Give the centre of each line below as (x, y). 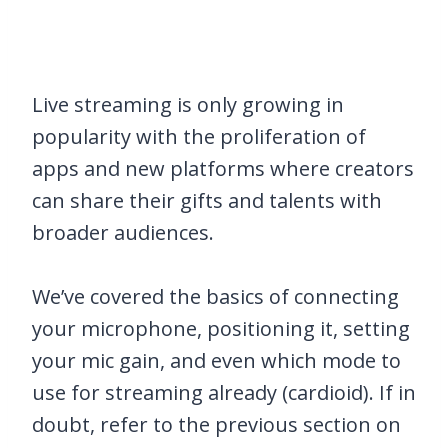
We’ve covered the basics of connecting (215, 297)
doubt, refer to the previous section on (216, 425)
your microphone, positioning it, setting (221, 329)
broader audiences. (123, 233)
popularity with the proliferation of (199, 137)
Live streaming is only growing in (188, 105)
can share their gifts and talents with (207, 201)
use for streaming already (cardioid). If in (224, 393)
